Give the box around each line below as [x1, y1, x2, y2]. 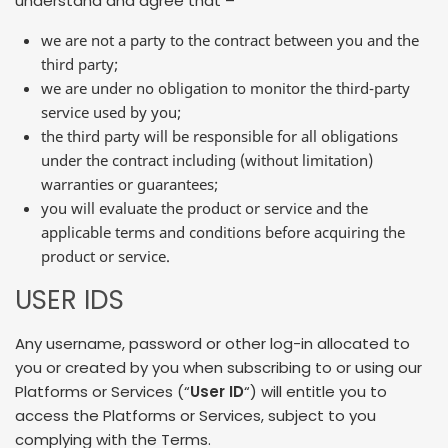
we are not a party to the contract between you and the [41, 30, 419, 51]
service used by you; [41, 102, 181, 123]
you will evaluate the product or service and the [41, 198, 368, 219]
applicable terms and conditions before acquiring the [41, 222, 405, 243]
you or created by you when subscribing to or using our [15, 356, 422, 378]
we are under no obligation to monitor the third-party [41, 78, 410, 99]
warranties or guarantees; [41, 174, 218, 195]
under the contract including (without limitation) [41, 150, 373, 171]
